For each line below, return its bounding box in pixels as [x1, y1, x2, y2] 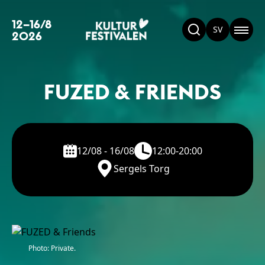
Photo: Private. [28, 243, 76, 253]
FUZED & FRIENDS [44, 76, 221, 105]
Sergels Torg [113, 161, 170, 175]
